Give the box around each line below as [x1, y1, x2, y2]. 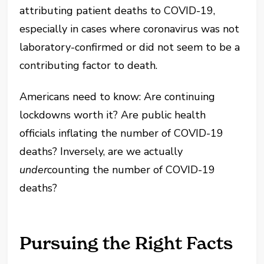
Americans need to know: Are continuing [19, 90, 216, 104]
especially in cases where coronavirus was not [19, 22, 240, 36]
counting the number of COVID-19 [47, 163, 216, 177]
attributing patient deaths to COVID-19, [19, 4, 216, 18]
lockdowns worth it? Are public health [19, 108, 206, 122]
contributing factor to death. [19, 58, 158, 72]
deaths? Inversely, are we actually [19, 144, 183, 159]
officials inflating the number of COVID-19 [19, 126, 224, 140]
